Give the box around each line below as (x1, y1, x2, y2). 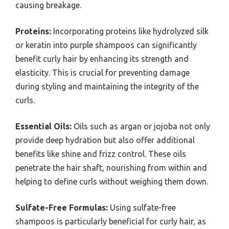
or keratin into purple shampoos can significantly (15, 40, 197, 50)
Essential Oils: (15, 122, 72, 131)
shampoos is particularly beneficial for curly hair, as (15, 217, 206, 226)
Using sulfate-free (108, 203, 176, 213)
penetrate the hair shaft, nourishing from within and (15, 163, 207, 173)
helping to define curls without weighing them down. (15, 177, 208, 187)
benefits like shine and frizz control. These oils (15, 149, 186, 159)
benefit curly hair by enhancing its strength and (15, 54, 189, 64)
